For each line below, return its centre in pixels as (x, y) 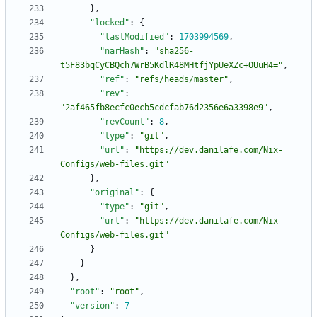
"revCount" (125, 122)
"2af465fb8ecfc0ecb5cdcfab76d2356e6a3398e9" (164, 108)
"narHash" (122, 51)
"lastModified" (134, 37)
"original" (115, 193)
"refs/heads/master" (181, 80)
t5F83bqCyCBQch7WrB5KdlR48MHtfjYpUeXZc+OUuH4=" (172, 65)
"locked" (110, 23)
